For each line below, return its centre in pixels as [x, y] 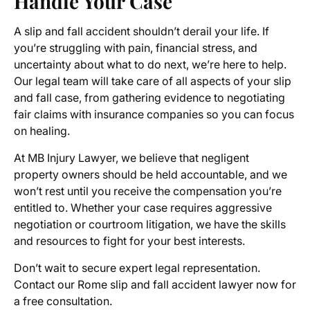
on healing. [42, 131]
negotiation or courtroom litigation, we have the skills [150, 225]
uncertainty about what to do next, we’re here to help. [150, 65]
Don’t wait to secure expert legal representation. [137, 268]
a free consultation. [63, 301]
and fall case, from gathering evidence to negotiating [149, 98]
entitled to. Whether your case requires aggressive [143, 208]
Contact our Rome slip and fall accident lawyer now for [155, 285]
